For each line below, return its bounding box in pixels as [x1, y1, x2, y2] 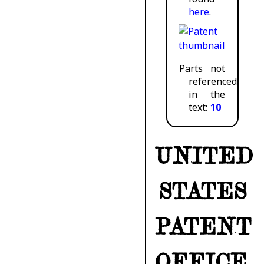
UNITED [154, 141, 253, 171]
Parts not [179, 62, 226, 75]
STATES [158, 176, 246, 206]
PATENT [154, 212, 252, 242]
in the [189, 88, 226, 101]
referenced [189, 75, 237, 88]
